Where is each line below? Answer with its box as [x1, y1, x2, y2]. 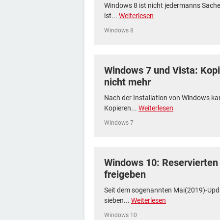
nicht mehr [104, 76, 151, 88]
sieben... [104, 196, 131, 204]
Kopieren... [104, 104, 138, 112]
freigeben [104, 168, 146, 180]
